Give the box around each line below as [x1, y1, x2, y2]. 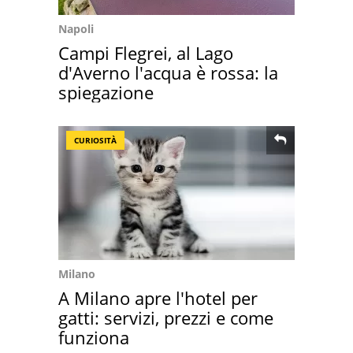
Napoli [58, 21, 94, 36]
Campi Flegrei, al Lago [58, 41, 233, 65]
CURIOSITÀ [74, 135, 117, 146]
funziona [58, 325, 129, 349]
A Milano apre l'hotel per [58, 286, 258, 310]
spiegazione [58, 80, 154, 104]
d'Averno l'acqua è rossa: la [58, 61, 278, 84]
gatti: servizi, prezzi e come [58, 306, 273, 329]
